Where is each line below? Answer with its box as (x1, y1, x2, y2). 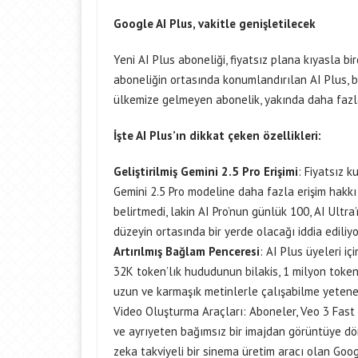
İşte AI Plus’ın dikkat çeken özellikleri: (113, 128, 321, 143)
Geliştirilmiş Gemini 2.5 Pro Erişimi (113, 164, 298, 179)
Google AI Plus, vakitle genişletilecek (113, 16, 316, 31)
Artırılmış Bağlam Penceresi (113, 244, 260, 259)
